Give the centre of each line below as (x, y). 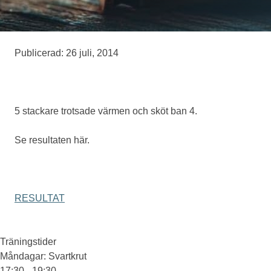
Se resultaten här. (52, 140)
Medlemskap (212, 34)
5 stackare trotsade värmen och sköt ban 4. (106, 111)
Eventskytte (209, 77)
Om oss (201, 121)
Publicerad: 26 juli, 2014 (67, 53)
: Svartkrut (65, 256)
